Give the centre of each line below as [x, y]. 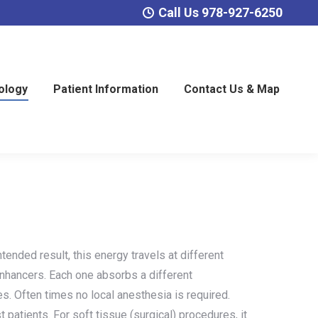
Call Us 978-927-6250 [221, 12]
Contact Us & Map [232, 89]
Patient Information [106, 89]
